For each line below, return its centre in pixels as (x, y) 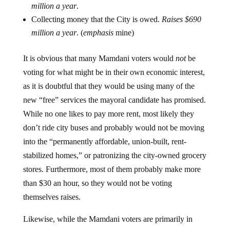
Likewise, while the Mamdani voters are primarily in (108, 219)
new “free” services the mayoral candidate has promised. (114, 100)
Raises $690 (181, 19)
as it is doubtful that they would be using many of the (109, 86)
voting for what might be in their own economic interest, (114, 72)
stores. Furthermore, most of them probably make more (112, 169)
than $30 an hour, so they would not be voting (97, 183)
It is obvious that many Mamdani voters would (99, 58)
